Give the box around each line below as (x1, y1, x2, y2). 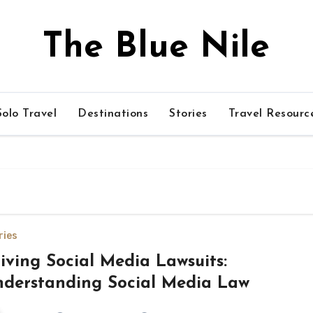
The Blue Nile (43, 30, 270, 66)
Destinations (78, 108, 149, 119)
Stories (169, 108, 208, 119)
